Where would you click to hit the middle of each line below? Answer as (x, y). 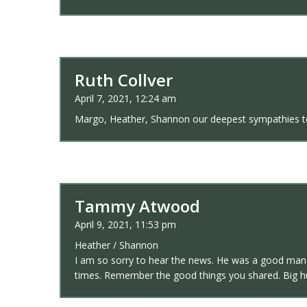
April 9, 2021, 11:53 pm (125, 224)
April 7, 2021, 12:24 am (125, 98)
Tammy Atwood (137, 206)
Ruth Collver (124, 79)
